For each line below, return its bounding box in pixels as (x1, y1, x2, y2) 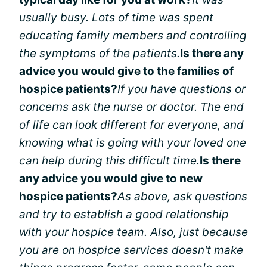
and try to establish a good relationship (19, 207, 229, 221)
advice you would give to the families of (19, 64, 234, 78)
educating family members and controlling (19, 28, 247, 42)
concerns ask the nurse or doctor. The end (19, 100, 244, 114)
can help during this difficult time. (19, 153, 200, 167)
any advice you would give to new (19, 171, 203, 185)
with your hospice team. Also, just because (19, 225, 248, 239)
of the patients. (96, 46, 180, 60)
